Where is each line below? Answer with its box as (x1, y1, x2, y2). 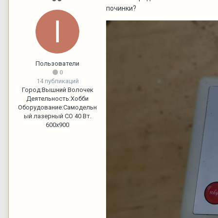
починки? (106, 4, 136, 12)
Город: (21, 86, 42, 93)
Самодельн (63, 103, 97, 111)
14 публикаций (36, 77, 79, 85)
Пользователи (36, 59, 79, 67)
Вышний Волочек (41, 86, 93, 93)
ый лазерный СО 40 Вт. (23, 112, 91, 120)
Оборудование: (18, 103, 63, 111)
